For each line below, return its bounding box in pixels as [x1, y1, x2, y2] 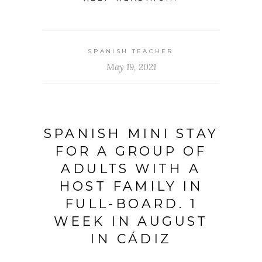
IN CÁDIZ [90, 231, 172, 247]
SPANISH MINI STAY [43, 126, 219, 142]
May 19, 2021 [106, 61, 156, 73]
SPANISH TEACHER [88, 47, 174, 56]
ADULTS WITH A [61, 161, 201, 177]
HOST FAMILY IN [58, 178, 204, 195]
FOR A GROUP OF [55, 143, 207, 160]
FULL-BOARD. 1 [64, 196, 198, 212]
